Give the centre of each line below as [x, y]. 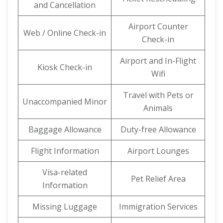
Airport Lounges [158, 151]
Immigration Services [158, 207]
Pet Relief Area [158, 179]
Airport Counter [158, 26]
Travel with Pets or [158, 95]
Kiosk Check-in [65, 67]
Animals [158, 108]
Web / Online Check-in [65, 33]
